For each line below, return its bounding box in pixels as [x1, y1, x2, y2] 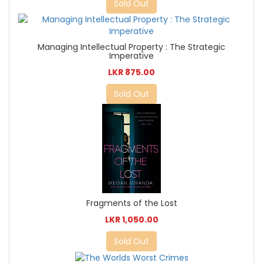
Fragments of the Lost [86, 197, 177, 209]
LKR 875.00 [108, 66, 155, 78]
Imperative [109, 49, 154, 62]
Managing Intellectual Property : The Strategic [38, 41, 225, 53]
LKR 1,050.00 [104, 213, 159, 225]
